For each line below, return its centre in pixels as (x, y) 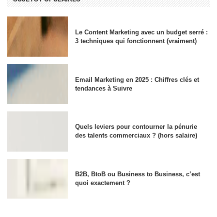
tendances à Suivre (104, 88)
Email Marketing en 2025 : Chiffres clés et (137, 79)
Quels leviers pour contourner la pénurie (136, 127)
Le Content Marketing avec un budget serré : (142, 32)
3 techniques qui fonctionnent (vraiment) (136, 41)
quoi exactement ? (103, 183)
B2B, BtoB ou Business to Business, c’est (138, 174)
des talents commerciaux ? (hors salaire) (136, 136)
